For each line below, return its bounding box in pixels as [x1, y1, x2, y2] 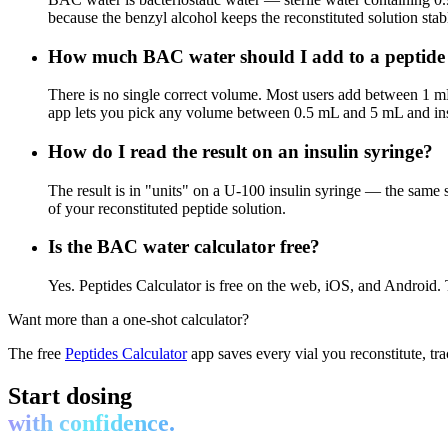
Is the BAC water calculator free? [48, 236, 320, 258]
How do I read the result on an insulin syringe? [48, 141, 433, 163]
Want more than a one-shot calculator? [8, 311, 249, 329]
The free [8, 345, 65, 363]
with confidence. [8, 410, 175, 437]
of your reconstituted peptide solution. [48, 199, 286, 217]
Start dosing [8, 383, 132, 410]
